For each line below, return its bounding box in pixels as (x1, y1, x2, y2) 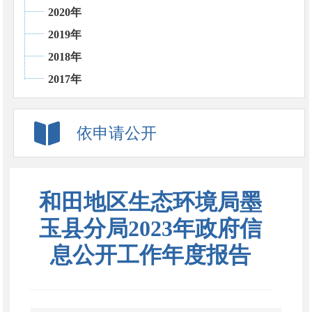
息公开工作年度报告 (49, 242, 251, 267)
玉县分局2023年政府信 (38, 215, 262, 241)
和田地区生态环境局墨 (38, 189, 262, 214)
